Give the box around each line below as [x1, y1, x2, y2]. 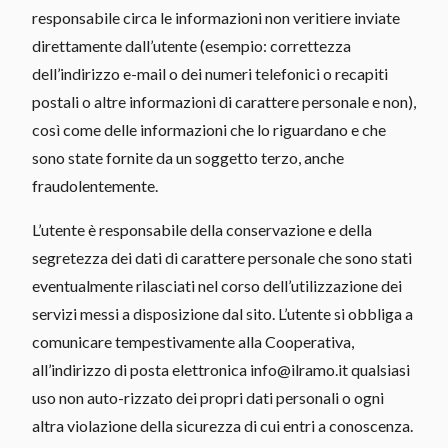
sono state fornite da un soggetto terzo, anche [32, 147, 344, 167]
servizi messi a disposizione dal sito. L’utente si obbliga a [32, 303, 413, 323]
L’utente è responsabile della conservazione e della [32, 219, 372, 239]
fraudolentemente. [32, 175, 158, 195]
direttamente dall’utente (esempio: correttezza [32, 35, 351, 55]
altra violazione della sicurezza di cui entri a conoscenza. [32, 415, 413, 435]
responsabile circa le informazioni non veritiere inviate [32, 7, 400, 27]
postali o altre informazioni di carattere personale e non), [32, 91, 416, 111]
